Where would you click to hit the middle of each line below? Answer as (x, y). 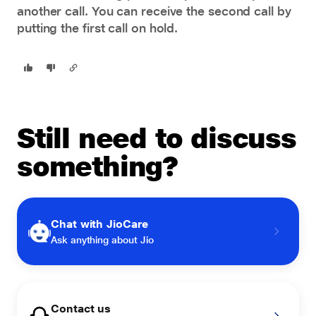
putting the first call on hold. (98, 28)
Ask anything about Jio (102, 240)
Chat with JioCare (99, 224)
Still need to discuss (157, 138)
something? (98, 166)
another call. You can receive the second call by (154, 11)
